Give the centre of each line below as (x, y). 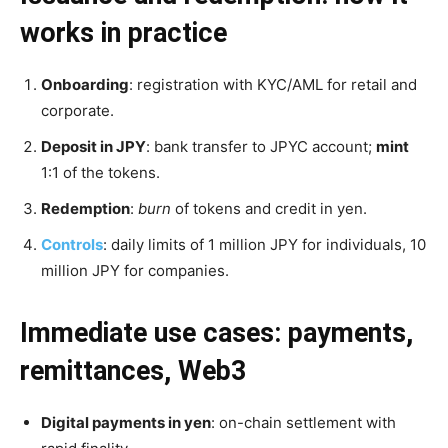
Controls (72, 244)
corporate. (77, 110)
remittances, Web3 (133, 371)
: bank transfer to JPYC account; (261, 146)
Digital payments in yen (126, 422)
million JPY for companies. (135, 270)
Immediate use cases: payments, (216, 333)
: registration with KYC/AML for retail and (273, 84)
